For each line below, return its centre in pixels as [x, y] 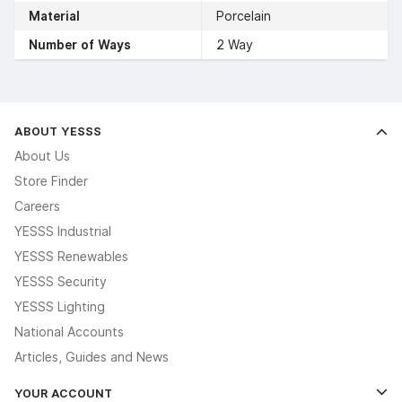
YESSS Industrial [63, 231]
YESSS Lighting [60, 306]
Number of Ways [80, 44]
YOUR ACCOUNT [63, 393]
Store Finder [51, 181]
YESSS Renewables [71, 256]
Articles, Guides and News [92, 357]
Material [54, 16]
